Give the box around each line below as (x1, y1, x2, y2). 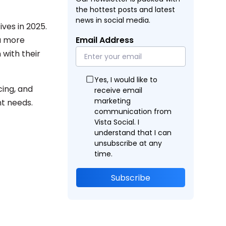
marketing (94, 96, 131, 106)
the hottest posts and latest (76, 5, 175, 15)
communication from (94, 106, 172, 117)
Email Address (76, 34, 134, 46)
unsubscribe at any (94, 138, 162, 148)
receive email (94, 85, 142, 95)
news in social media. (76, 15, 150, 25)
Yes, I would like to (94, 75, 157, 85)
